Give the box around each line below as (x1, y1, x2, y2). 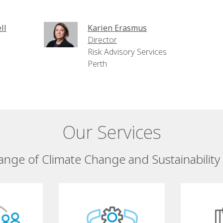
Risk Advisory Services (87, 46, 167, 57)
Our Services (62, 120, 161, 144)
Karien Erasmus (87, 22, 147, 33)
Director (87, 34, 117, 45)
